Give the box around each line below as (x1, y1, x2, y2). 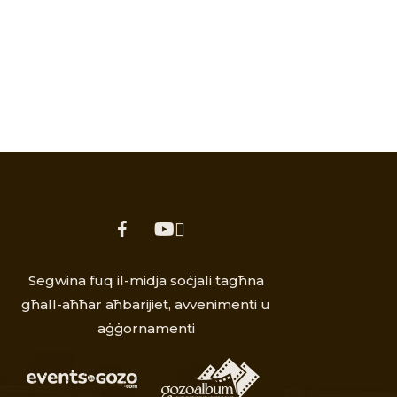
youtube (146, 221, 206, 237)
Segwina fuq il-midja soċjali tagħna (27, 272, 264, 289)
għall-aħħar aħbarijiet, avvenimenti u (21, 296, 271, 313)
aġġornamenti (97, 320, 195, 337)
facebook (98, 221, 165, 237)
